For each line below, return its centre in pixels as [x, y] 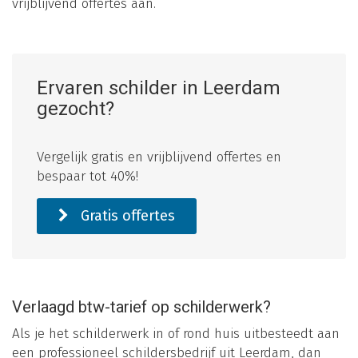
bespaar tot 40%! [88, 177]
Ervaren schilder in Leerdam [159, 89]
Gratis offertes [126, 216]
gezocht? [76, 109]
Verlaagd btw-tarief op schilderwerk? [141, 308]
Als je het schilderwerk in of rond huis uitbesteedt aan [176, 334]
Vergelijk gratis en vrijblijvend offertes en [159, 157]
